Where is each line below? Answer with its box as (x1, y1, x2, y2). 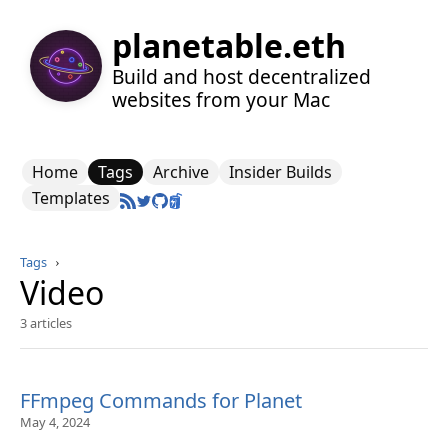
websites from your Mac (112, 85, 330, 113)
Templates (32, 187, 110, 209)
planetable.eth (112, 23, 346, 67)
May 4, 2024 (20, 413, 90, 431)
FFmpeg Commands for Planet (20, 387, 302, 414)
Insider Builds (229, 161, 332, 183)
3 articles (20, 314, 72, 332)
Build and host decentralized (112, 62, 371, 90)
